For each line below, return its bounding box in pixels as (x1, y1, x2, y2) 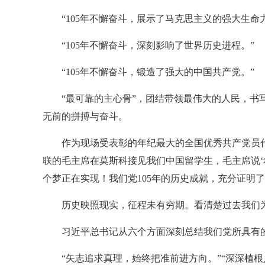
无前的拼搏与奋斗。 (43, 111, 128, 121)
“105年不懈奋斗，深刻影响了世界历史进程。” (62, 40, 254, 50)
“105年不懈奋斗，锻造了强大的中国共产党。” (62, 67, 254, 77)
